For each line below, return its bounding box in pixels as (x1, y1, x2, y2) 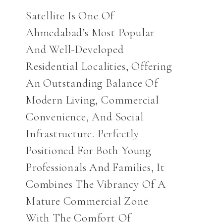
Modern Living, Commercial (26, 93, 160, 108)
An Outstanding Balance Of (26, 76, 159, 91)
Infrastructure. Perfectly (26, 127, 140, 141)
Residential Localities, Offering (26, 59, 172, 74)
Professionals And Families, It (26, 161, 165, 175)
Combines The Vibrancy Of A (26, 177, 166, 192)
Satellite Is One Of (26, 9, 114, 23)
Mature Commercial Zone (26, 194, 149, 209)
